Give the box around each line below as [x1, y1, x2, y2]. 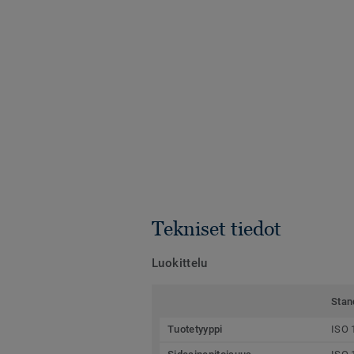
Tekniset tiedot [152, 217, 281, 239]
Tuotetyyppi [168, 322, 223, 335]
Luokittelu [152, 255, 208, 270]
